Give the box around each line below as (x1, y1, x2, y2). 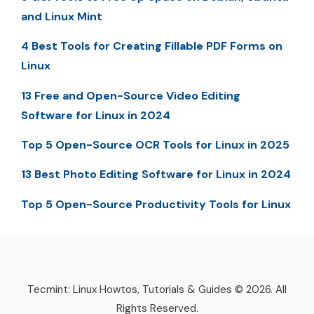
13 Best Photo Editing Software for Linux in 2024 (21, 167, 291, 182)
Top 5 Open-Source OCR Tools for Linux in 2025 (21, 137, 289, 153)
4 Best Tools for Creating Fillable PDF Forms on (21, 39, 282, 54)
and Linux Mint (21, 8, 102, 24)
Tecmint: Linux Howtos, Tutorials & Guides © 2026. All (27, 282, 287, 296)
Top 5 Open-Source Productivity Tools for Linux (21, 196, 291, 212)
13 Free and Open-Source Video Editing (21, 88, 240, 103)
